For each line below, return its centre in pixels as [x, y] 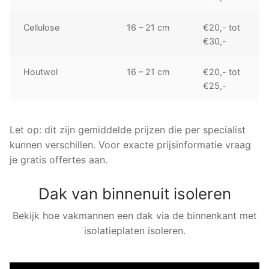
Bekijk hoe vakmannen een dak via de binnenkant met [134, 215]
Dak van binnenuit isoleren [134, 193]
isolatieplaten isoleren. [134, 230]
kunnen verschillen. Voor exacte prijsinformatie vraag [130, 145]
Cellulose [42, 27]
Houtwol [41, 71]
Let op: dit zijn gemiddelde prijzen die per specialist [128, 130]
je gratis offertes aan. [59, 160]
